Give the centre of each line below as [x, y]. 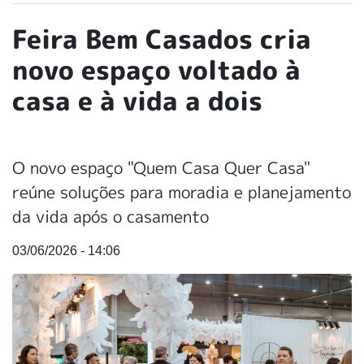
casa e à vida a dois [137, 100]
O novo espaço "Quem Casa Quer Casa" [161, 167]
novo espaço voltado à [156, 69]
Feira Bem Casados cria [162, 39]
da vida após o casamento [110, 216]
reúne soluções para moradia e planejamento [182, 191]
